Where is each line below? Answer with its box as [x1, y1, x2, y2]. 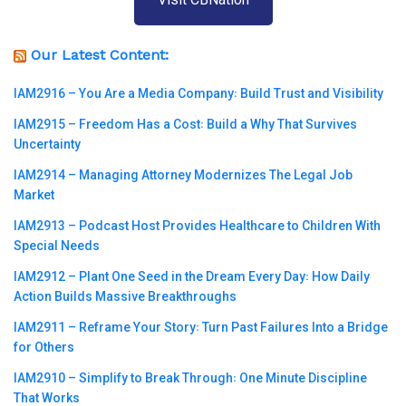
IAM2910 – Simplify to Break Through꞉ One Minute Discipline [14, 371, 367, 386]
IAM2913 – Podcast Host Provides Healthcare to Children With [14, 218, 381, 234]
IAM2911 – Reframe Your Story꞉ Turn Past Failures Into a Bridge [14, 320, 388, 335]
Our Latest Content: [31, 46, 169, 64]
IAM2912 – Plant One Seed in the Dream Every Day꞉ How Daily [14, 269, 370, 285]
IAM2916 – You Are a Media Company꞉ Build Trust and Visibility [14, 86, 383, 101]
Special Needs [14, 238, 100, 254]
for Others [14, 340, 74, 355]
